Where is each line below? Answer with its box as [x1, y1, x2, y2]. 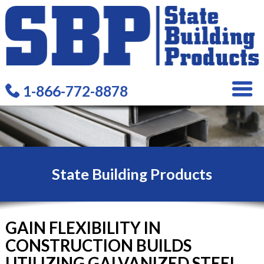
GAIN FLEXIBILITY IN [5, 218, 161, 238]
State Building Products [52, 165, 212, 183]
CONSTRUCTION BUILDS [5, 236, 192, 256]
